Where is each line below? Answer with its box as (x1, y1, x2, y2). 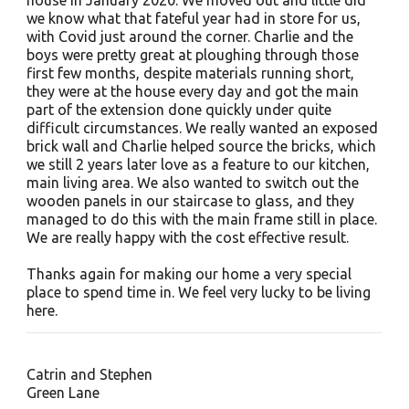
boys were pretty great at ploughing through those (26, 47, 359, 63)
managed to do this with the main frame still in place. (26, 211, 377, 227)
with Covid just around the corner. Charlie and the (26, 28, 353, 45)
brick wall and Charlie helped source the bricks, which (26, 138, 376, 154)
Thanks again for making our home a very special (26, 266, 351, 282)
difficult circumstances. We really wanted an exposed (26, 120, 378, 136)
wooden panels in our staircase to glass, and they (26, 193, 354, 209)
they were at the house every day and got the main (26, 83, 359, 100)
